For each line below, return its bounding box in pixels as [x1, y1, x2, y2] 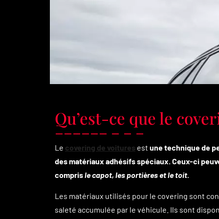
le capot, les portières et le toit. [85, 170, 189, 179]
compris [55, 170, 83, 179]
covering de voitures [65, 143, 135, 152]
